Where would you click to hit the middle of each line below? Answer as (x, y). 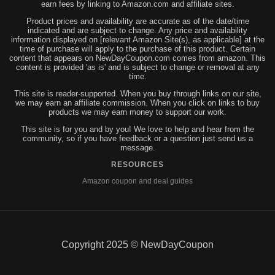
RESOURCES (137, 164)
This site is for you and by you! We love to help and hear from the (137, 129)
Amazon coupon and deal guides (137, 181)
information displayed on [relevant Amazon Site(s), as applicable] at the (137, 39)
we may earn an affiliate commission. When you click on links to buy (137, 103)
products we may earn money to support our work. (137, 112)
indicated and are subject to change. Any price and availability (137, 30)
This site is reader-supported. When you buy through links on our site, (137, 93)
